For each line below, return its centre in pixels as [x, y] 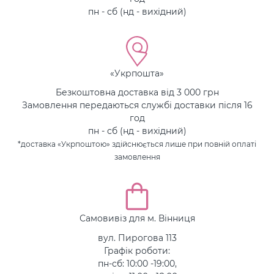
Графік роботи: [137, 250]
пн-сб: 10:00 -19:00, [137, 263]
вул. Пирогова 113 [137, 237]
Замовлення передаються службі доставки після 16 [137, 105]
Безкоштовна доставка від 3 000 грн [137, 92]
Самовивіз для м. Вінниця [137, 218]
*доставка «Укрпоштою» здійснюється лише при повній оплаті [137, 144]
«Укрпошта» [137, 73]
